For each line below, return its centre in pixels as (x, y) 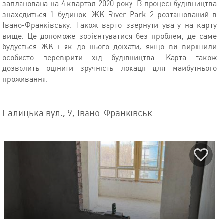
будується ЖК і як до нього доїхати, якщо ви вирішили (109, 46)
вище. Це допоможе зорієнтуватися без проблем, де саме (109, 36)
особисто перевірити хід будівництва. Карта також (109, 57)
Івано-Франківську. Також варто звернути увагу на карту (109, 25)
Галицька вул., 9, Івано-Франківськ (77, 113)
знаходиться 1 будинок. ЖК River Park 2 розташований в (109, 14)
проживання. (25, 79)
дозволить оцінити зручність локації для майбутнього (109, 68)
